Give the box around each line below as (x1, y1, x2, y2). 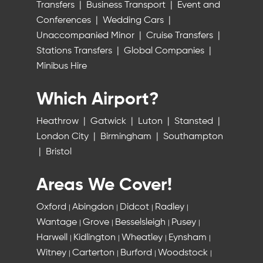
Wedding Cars (102, 16, 166, 25)
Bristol (45, 147, 72, 157)
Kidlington (73, 233, 118, 242)
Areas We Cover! (36, 177, 172, 194)
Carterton (72, 248, 117, 258)
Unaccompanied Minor (36, 31, 137, 41)
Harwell (36, 233, 70, 242)
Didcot (119, 203, 151, 212)
